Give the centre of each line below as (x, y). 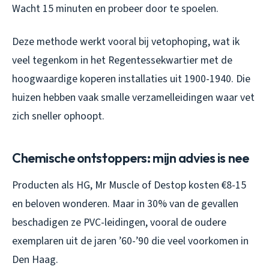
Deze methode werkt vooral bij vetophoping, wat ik (126, 41)
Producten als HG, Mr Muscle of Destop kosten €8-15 (129, 185)
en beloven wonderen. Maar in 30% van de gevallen (125, 204)
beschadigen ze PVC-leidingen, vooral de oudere (119, 222)
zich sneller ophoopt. (58, 116)
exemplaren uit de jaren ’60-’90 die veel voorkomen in (130, 241)
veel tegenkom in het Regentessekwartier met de (122, 60)
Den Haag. (35, 259)
